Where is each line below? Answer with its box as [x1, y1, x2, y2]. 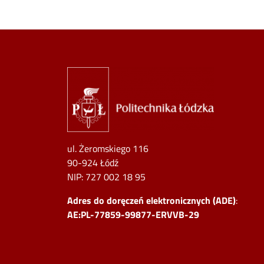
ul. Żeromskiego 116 [67, 141, 148, 156]
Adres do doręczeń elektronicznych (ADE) [67, 193, 236, 208]
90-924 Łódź [67, 156, 118, 170]
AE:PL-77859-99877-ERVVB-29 [67, 207, 199, 222]
